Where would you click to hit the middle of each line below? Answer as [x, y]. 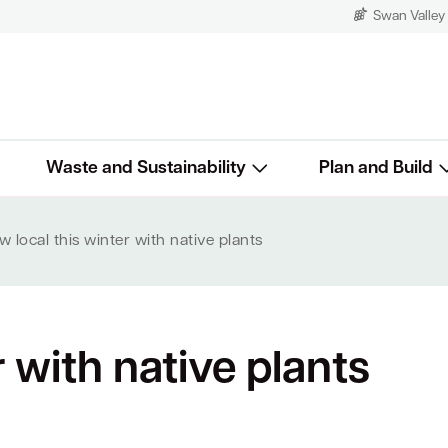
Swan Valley [409, 16]
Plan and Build [376, 168]
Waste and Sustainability [145, 168]
